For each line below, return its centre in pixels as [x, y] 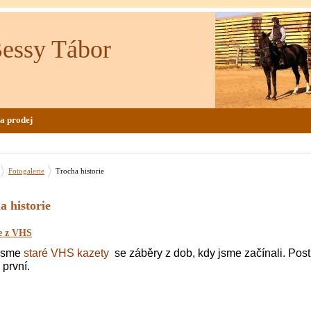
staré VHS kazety [66, 253]
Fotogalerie [26, 171]
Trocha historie [80, 171]
